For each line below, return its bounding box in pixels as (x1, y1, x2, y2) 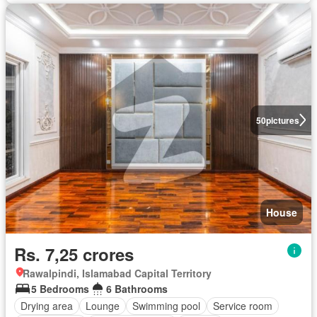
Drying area (21, 299, 73, 313)
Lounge (86, 299, 120, 313)
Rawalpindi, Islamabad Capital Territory (23, 265, 212, 280)
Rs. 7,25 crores (14, 241, 134, 266)
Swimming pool (132, 299, 200, 313)
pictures (265, 113, 299, 127)
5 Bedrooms (31, 281, 89, 296)
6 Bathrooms (106, 281, 168, 296)
